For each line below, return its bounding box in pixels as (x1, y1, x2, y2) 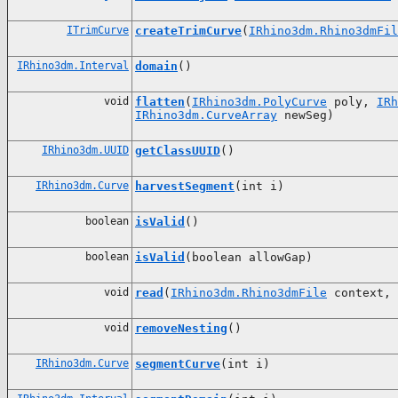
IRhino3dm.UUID (42, 143, 129, 156)
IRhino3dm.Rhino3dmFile (171, 285, 327, 299)
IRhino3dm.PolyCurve (192, 94, 327, 108)
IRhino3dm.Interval (17, 59, 129, 72)
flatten (135, 94, 185, 108)
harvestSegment (135, 179, 235, 193)
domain (135, 59, 178, 73)
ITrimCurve (67, 23, 129, 36)
